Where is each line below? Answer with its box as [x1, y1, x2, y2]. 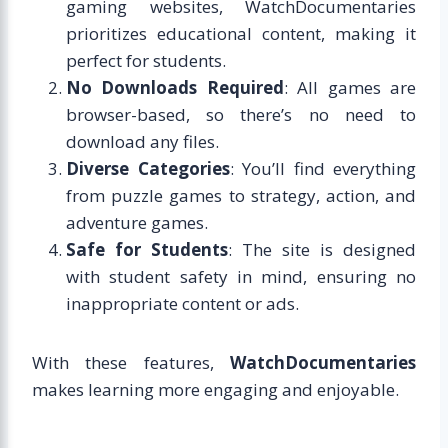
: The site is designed [228, 238, 416, 262]
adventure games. [66, 211, 208, 235]
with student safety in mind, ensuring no [66, 265, 416, 289]
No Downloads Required [66, 76, 284, 100]
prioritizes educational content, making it [66, 22, 416, 46]
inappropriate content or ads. [66, 292, 299, 316]
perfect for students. [66, 49, 226, 73]
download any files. [66, 130, 219, 154]
